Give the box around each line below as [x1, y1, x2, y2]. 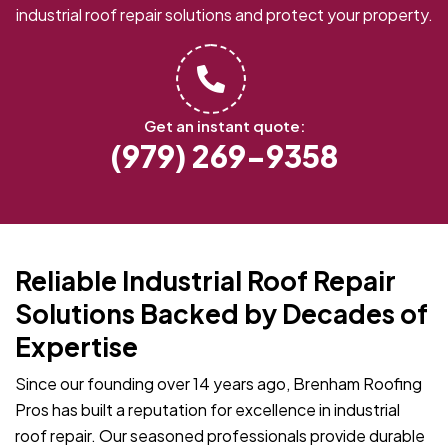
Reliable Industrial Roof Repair [15, 264, 396, 298]
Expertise [15, 330, 138, 364]
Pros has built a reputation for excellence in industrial [15, 399, 400, 421]
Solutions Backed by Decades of [15, 297, 428, 331]
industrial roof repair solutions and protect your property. [15, 4, 433, 26]
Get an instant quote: [143, 116, 305, 136]
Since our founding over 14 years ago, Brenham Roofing [15, 373, 422, 395]
